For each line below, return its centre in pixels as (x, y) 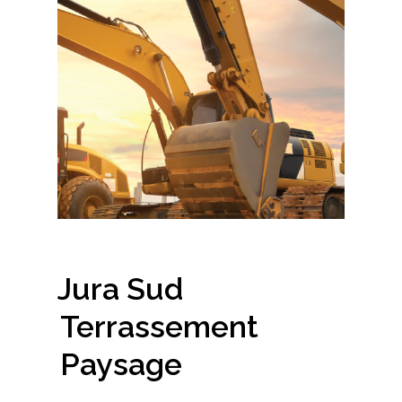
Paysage (121, 364)
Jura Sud (120, 288)
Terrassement (159, 326)
